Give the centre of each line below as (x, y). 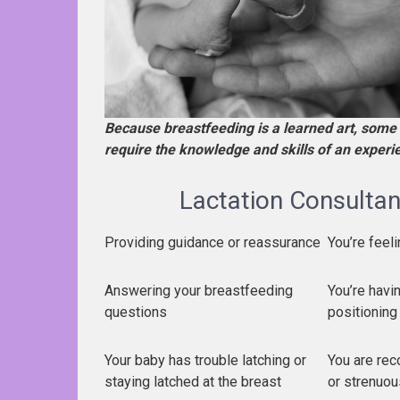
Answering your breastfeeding (199, 290)
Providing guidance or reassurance (212, 242)
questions (136, 312)
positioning (362, 312)
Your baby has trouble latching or (205, 360)
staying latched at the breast (193, 381)
